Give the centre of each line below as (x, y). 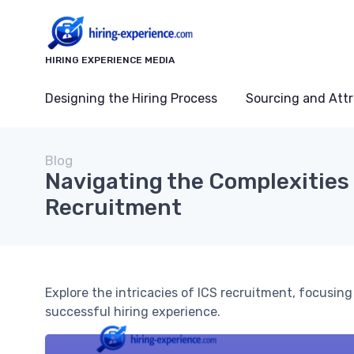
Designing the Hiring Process (131, 98)
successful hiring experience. (133, 311)
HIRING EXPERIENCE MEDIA (110, 60)
